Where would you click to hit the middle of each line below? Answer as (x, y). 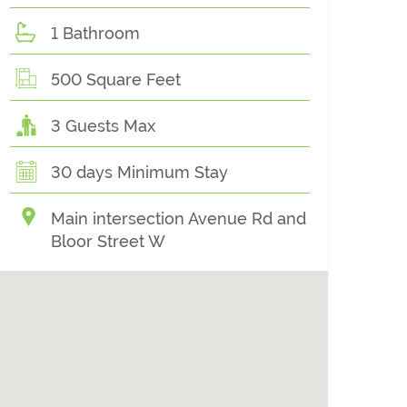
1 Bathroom (95, 33)
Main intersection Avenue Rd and (179, 218)
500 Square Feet (116, 79)
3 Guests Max (103, 126)
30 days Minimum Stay (139, 172)
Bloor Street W (108, 241)
